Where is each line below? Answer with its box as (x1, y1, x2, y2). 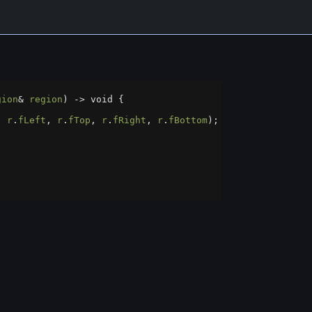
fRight (113, 115, 146, 125)
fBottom (169, 115, 208, 125)
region (29, 94, 63, 104)
